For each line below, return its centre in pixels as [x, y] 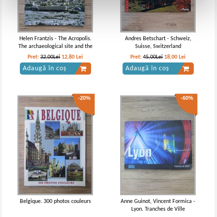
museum [55, 54]
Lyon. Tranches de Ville [158, 209]
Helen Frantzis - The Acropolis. [55, 39]
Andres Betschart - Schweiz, [158, 39]
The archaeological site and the [55, 46]
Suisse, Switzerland [158, 46]
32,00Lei [50, 57]
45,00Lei [153, 57]
